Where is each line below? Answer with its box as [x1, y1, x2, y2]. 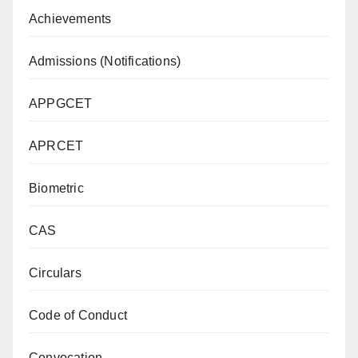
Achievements [29, 12, 112, 26]
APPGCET [29, 97, 93, 111]
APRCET [29, 139, 84, 153]
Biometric [29, 181, 84, 196]
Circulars [29, 266, 82, 280]
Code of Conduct [29, 308, 127, 323]
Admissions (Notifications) [29, 54, 181, 69]
